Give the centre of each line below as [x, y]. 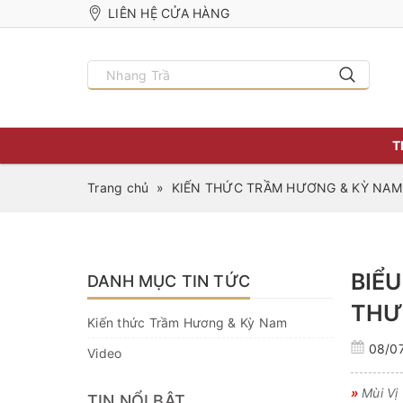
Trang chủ [118, 188]
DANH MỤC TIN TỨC [169, 281]
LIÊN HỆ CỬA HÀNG [169, 13]
